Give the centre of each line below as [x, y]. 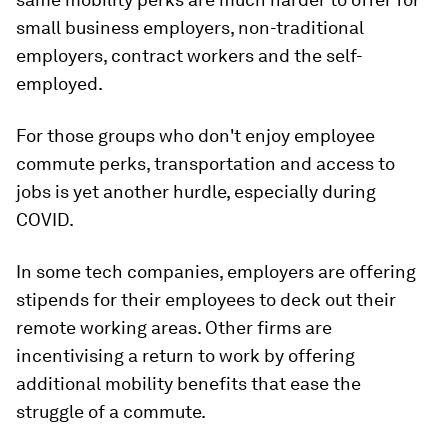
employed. [59, 83]
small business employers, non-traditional [190, 27]
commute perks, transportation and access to [205, 163]
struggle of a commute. [111, 411]
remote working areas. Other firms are [174, 327]
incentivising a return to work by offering [185, 355]
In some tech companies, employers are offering [216, 271]
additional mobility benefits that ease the [188, 383]
